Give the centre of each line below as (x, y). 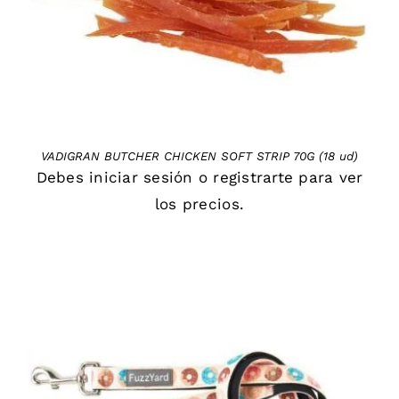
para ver (328, 178)
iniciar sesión (141, 178)
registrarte (253, 178)
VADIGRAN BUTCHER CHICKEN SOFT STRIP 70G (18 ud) (199, 157)
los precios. (199, 204)
